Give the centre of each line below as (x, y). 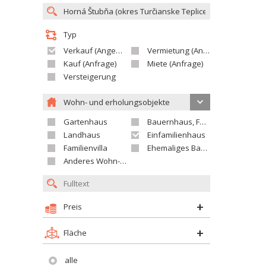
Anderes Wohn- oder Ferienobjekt (92, 161)
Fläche (75, 233)
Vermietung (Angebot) (175, 50)
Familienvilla (85, 148)
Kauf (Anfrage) (90, 64)
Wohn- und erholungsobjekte (117, 102)
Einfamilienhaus (176, 135)
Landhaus (82, 135)
